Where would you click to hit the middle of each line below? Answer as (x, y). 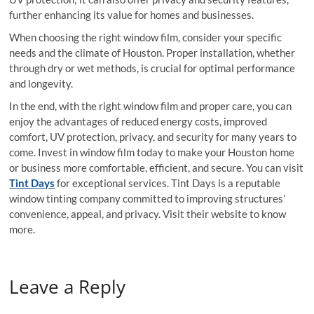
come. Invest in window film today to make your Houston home (152, 152)
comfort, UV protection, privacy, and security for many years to (153, 137)
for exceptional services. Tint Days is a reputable (168, 183)
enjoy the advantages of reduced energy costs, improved (138, 122)
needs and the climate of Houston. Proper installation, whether (152, 53)
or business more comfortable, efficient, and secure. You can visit (157, 168)
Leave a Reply (68, 287)
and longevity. (41, 84)
